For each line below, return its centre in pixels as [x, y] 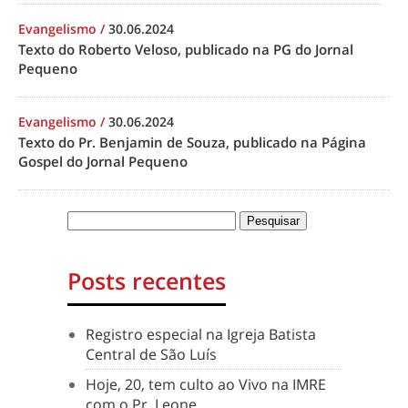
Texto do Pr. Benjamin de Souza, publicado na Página [192, 142]
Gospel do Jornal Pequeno [103, 161]
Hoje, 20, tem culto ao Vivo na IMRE [206, 384]
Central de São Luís [151, 354]
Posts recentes [147, 280]
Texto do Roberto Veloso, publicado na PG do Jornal [186, 49]
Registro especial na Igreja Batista [201, 334]
